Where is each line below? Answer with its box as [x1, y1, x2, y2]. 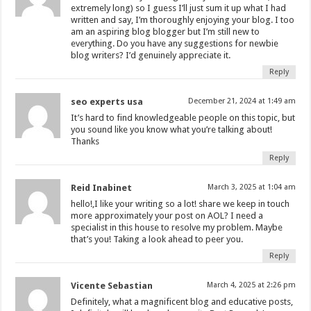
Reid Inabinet [71, 182, 133, 193]
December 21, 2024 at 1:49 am [187, 96, 296, 106]
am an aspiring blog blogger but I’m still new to [71, 26, 260, 37]
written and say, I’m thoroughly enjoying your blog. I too [71, 14, 295, 25]
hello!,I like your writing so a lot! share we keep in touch [71, 198, 290, 209]
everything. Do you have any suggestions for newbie [71, 37, 279, 49]
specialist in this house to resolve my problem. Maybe [71, 221, 283, 233]
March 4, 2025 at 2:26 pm [206, 280, 296, 289]
